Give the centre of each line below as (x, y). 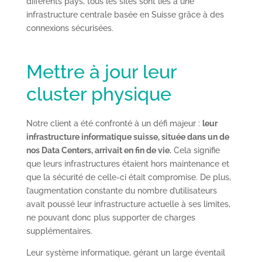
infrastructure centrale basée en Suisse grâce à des (125, 14)
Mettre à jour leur (101, 71)
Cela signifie (195, 150)
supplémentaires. (59, 231)
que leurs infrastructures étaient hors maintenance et (127, 163)
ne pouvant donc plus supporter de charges (111, 217)
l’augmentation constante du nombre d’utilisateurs (121, 190)
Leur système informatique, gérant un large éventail (125, 252)
